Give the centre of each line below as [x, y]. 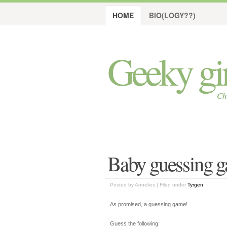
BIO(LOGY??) [172, 15]
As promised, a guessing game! [149, 204]
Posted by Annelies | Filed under [149, 185]
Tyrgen [195, 185]
